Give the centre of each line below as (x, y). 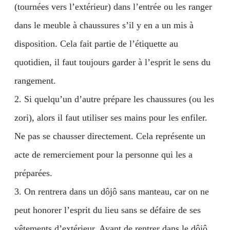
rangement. (35, 81)
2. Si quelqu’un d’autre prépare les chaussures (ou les (114, 99)
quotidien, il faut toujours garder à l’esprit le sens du (112, 62)
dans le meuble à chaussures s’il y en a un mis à (104, 25)
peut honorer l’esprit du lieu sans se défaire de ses (108, 210)
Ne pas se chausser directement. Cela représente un (110, 136)
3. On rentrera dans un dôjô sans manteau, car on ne (112, 191)
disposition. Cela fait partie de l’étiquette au (96, 44)
